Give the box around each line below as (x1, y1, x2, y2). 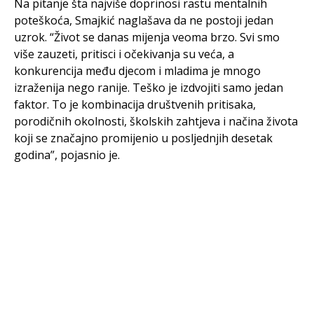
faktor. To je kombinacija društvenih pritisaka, (14, 96, 256, 112)
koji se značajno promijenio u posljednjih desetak (14, 130, 273, 146)
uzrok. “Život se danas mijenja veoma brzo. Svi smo (14, 29, 280, 45)
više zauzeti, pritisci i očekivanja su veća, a (14, 46, 234, 62)
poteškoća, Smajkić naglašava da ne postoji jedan (14, 12, 273, 28)
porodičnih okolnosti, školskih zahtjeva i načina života (14, 113, 298, 129)
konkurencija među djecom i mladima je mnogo (14, 62, 261, 78)
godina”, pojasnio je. (14, 146, 120, 163)
